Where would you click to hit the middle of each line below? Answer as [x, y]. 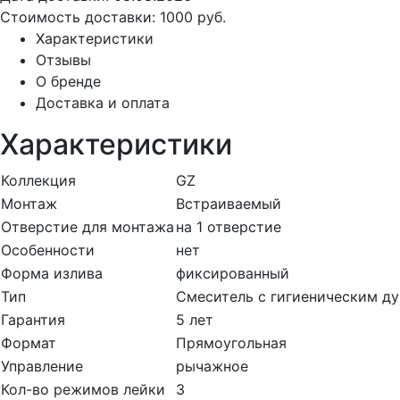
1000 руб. [193, 17]
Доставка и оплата [103, 103]
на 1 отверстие [229, 227]
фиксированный [233, 274]
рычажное [212, 367]
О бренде [68, 82]
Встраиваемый [229, 204]
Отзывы [63, 60]
